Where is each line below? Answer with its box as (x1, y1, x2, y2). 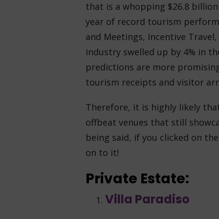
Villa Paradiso (105, 191, 190, 207)
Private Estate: (85, 169, 189, 188)
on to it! (85, 147, 119, 158)
